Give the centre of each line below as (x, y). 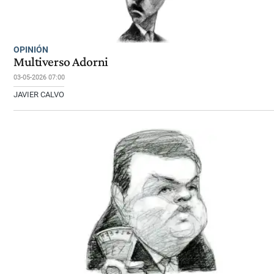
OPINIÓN (31, 50)
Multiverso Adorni (61, 62)
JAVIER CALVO (39, 95)
